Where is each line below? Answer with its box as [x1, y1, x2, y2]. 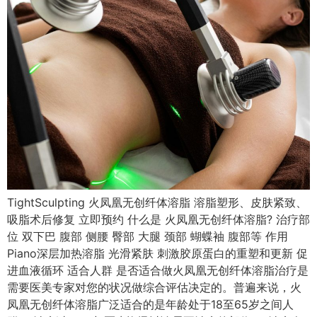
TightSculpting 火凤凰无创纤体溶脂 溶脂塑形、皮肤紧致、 [7, 195, 307, 210]
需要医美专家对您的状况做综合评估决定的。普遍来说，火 [7, 280, 301, 295]
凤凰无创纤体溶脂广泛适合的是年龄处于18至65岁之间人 [7, 297, 294, 312]
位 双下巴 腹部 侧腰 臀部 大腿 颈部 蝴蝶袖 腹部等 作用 [7, 229, 288, 244]
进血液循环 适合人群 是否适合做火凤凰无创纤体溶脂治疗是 [7, 263, 309, 278]
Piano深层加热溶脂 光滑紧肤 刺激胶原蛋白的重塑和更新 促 [7, 246, 308, 261]
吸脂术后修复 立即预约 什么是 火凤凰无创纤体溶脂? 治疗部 [7, 212, 310, 227]
